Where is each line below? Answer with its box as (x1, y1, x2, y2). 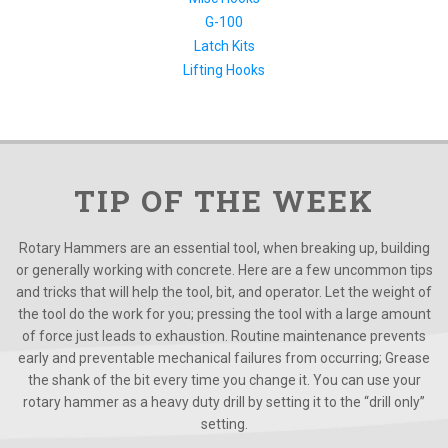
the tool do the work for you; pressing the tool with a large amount (17, 305, 431, 322)
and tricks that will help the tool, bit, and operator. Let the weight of (16, 283, 432, 300)
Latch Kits (193, 37, 255, 54)
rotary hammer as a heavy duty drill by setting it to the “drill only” (23, 393, 425, 410)
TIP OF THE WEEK (73, 180, 375, 220)
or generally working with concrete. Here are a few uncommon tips (15, 261, 433, 278)
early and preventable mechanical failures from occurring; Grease (18, 349, 430, 366)
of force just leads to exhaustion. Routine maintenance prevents (22, 327, 426, 344)
